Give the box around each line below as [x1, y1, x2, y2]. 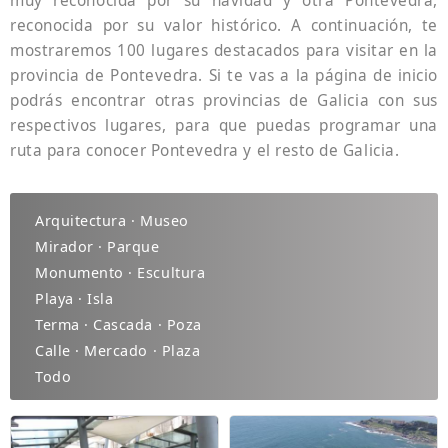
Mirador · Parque [35, 237, 160, 256]
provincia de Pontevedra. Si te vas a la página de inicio [10, 65, 438, 85]
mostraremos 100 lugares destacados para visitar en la [10, 40, 438, 60]
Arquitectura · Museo [35, 211, 189, 230]
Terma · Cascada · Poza [35, 315, 202, 334]
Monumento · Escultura [35, 263, 206, 282]
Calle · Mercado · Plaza [35, 341, 201, 360]
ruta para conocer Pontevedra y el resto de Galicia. [10, 140, 400, 160]
